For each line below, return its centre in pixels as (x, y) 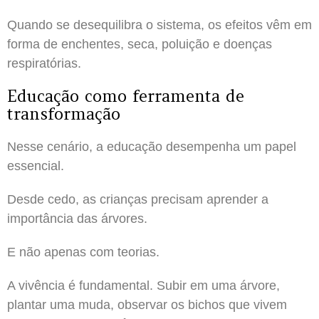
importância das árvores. (77, 218)
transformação (64, 114)
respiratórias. (44, 63)
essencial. (36, 166)
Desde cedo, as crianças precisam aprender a (138, 199)
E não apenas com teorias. (83, 252)
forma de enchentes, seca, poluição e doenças (140, 44)
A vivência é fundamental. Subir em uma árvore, (143, 285)
